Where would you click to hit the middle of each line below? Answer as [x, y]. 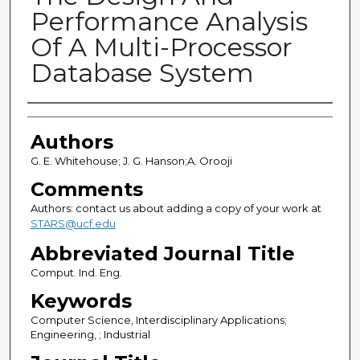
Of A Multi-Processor [161, 47]
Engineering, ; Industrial [90, 335]
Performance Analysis [169, 22]
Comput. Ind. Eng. [76, 273]
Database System [142, 73]
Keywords [81, 301]
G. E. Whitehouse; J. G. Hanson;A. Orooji [131, 161]
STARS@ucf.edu [73, 224]
